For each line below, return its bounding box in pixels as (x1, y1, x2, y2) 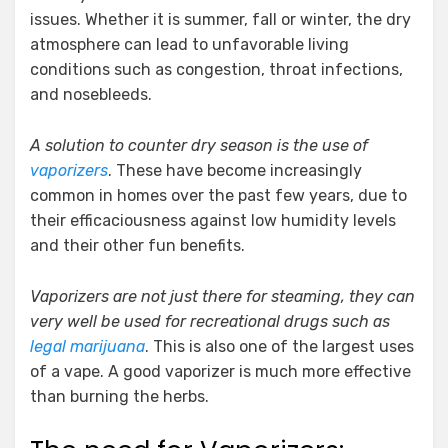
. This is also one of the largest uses (145, 337, 414, 356)
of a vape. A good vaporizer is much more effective (30, 362, 411, 381)
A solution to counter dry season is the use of (30, 136, 368, 155)
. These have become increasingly (108, 161, 362, 180)
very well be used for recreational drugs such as (30, 312, 390, 331)
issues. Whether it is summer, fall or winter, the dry (30, 10, 411, 29)
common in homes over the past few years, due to (30, 186, 407, 205)
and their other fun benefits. (30, 236, 245, 255)
